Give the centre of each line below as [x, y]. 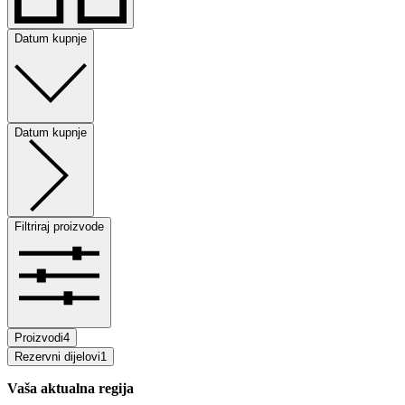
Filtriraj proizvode [59, 226]
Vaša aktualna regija [71, 388]
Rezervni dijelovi [57, 356]
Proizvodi [39, 337]
